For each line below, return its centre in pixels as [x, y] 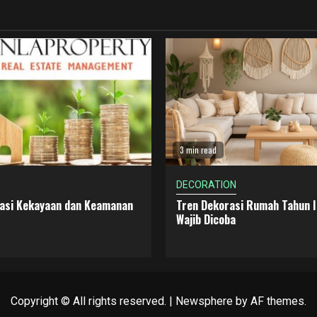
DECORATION [206, 184]
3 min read [198, 149]
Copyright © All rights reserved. [90, 301]
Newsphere [204, 301]
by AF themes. [270, 301]
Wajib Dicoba [206, 219]
